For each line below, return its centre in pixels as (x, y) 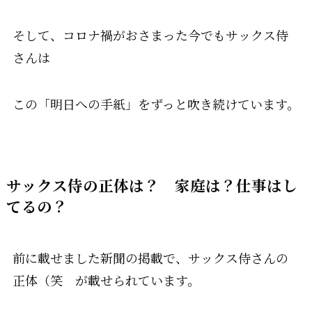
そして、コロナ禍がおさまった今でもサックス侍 (150, 34)
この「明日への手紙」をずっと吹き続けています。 (156, 104)
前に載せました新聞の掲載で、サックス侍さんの (150, 258)
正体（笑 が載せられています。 (106, 280)
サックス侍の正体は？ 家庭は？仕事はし (151, 185)
